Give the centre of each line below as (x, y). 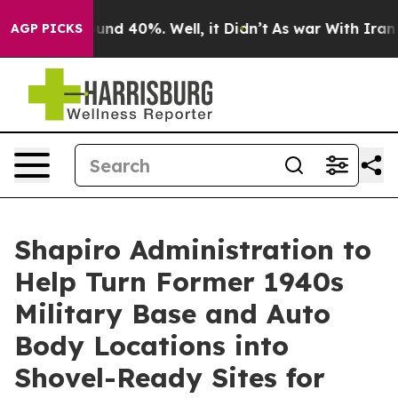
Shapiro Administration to (193, 250)
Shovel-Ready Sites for (170, 378)
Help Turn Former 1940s (179, 282)
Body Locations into (151, 346)
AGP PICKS (47, 28)
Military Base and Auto (172, 314)
